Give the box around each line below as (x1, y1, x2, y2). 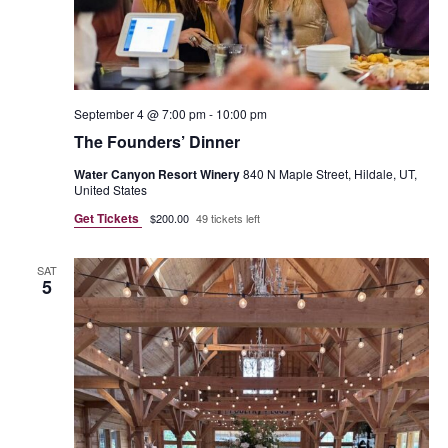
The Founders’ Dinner (73, 129, 240, 153)
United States (73, 180, 147, 198)
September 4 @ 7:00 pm (73, 104, 206, 122)
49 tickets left (195, 209, 260, 226)
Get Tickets (73, 208, 142, 227)
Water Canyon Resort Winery (73, 164, 243, 183)
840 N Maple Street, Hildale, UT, (242, 164, 417, 182)
